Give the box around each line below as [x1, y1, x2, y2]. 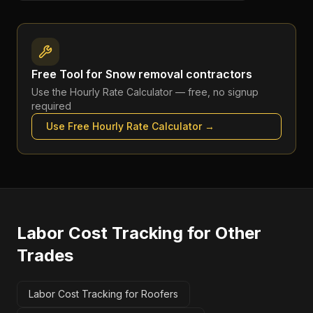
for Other [183, 223, 261, 243]
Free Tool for [31, 67, 105, 81]
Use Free [46, 120, 92, 132]
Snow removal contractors [105, 67, 252, 81]
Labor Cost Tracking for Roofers [29, 288, 178, 300]
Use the [31, 86, 70, 98]
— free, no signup [173, 86, 259, 98]
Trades [17, 245, 73, 265]
